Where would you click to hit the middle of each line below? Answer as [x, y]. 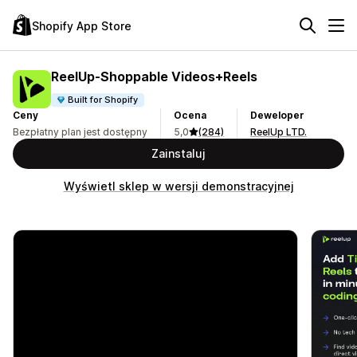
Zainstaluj [178, 153]
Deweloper [277, 115]
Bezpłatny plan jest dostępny [80, 132]
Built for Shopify [103, 99]
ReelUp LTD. [279, 132]
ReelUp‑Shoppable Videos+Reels [154, 76]
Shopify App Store [82, 25]
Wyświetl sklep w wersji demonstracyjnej [178, 186]
